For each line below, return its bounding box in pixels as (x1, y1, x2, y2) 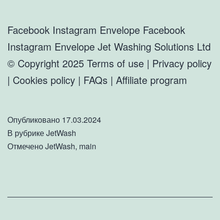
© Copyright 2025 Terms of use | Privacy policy (7, 55, 212, 70)
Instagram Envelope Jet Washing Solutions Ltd (7, 39, 211, 54)
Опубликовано (7, 113, 62, 125)
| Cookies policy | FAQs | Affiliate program (7, 72, 187, 87)
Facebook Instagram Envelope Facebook (7, 22, 185, 37)
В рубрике (7, 127, 46, 138)
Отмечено (7, 140, 45, 152)
